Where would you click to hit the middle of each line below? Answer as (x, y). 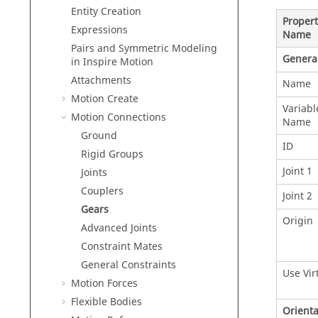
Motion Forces (104, 284)
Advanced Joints (119, 228)
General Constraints (128, 265)
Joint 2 (297, 196)
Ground (99, 136)
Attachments (101, 81)
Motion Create (105, 99)
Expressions (99, 30)
